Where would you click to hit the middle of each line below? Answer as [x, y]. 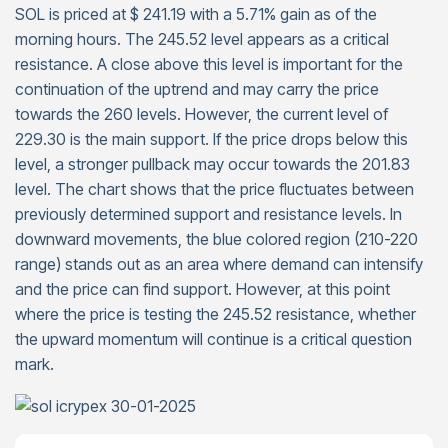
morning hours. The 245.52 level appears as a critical [202, 38]
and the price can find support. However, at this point [202, 288]
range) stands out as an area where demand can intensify [219, 263]
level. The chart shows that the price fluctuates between [214, 188]
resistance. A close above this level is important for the [209, 63]
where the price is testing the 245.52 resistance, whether [215, 313]
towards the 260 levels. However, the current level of [201, 113]
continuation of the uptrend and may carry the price [197, 88]
